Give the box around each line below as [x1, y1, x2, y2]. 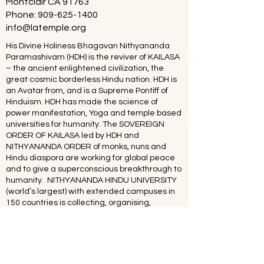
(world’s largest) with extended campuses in [6, 187, 175, 196]
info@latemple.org [6, 23, 86, 32]
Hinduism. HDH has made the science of [6, 98, 158, 106]
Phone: [6, 10, 38, 19]
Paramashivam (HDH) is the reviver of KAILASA [6, 53, 180, 61]
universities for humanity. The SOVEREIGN [6, 120, 164, 128]
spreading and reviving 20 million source [6, 221, 160, 229]
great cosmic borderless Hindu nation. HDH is [6, 75, 177, 84]
